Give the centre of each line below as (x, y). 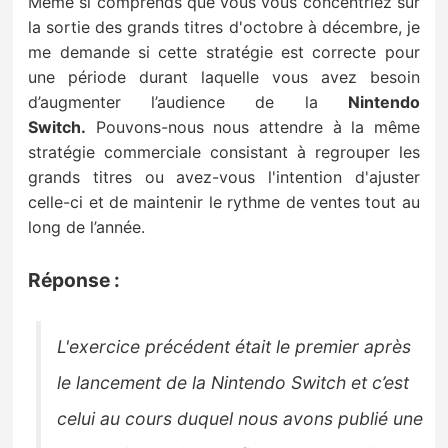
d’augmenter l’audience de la (188, 101)
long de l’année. (87, 226)
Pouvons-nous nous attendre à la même (257, 126)
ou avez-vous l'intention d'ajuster (282, 176)
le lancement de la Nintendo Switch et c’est (233, 382)
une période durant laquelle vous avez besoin (224, 76)
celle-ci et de (81, 201)
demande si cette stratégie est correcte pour (235, 51)
